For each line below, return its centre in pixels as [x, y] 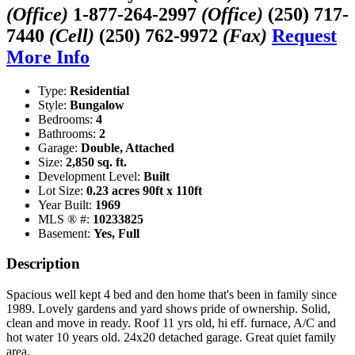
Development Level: [91, 176]
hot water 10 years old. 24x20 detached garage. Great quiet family [171, 338]
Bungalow [97, 105]
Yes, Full [116, 233]
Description [43, 264]
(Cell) [72, 35]
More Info [48, 57]
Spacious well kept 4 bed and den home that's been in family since [172, 295]
